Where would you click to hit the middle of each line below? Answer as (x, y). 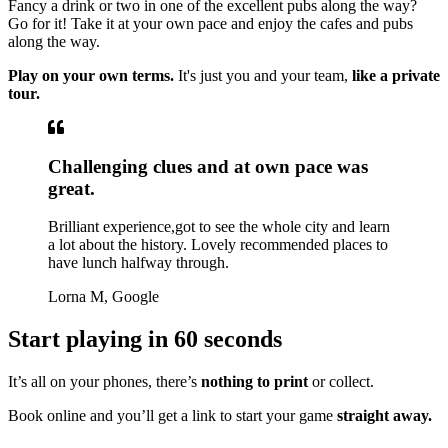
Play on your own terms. (91, 75)
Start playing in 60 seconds (145, 339)
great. (71, 188)
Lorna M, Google (103, 297)
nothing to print (254, 382)
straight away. (384, 416)
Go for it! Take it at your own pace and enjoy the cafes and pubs (210, 23)
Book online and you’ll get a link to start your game (172, 416)
